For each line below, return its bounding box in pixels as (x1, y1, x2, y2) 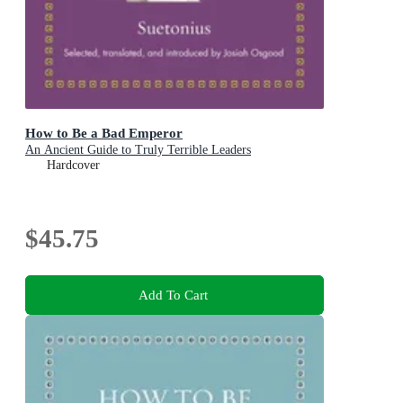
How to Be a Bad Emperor (25, 124, 183, 140)
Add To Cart (138, 287, 208, 303)
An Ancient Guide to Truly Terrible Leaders (25, 142, 251, 157)
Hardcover (47, 157, 100, 172)
